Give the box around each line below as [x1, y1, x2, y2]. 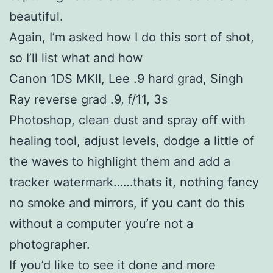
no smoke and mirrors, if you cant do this [9, 196, 244, 211]
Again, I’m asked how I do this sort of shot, [9, 30, 254, 45]
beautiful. [9, 9, 63, 24]
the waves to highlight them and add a [9, 154, 230, 169]
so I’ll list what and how [9, 51, 143, 66]
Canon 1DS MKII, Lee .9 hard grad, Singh [9, 71, 243, 87]
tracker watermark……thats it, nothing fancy [9, 175, 259, 190]
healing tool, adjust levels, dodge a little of [9, 133, 254, 149]
